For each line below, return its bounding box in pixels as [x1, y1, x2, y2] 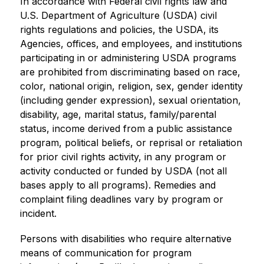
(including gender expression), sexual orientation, [19, 94, 241, 106]
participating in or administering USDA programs [19, 51, 236, 64]
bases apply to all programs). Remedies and [19, 179, 216, 191]
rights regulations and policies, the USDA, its [19, 23, 219, 35]
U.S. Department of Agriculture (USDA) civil [19, 9, 217, 21]
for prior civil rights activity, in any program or [19, 150, 226, 163]
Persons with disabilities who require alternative [19, 232, 232, 245]
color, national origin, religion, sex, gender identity [19, 80, 243, 92]
